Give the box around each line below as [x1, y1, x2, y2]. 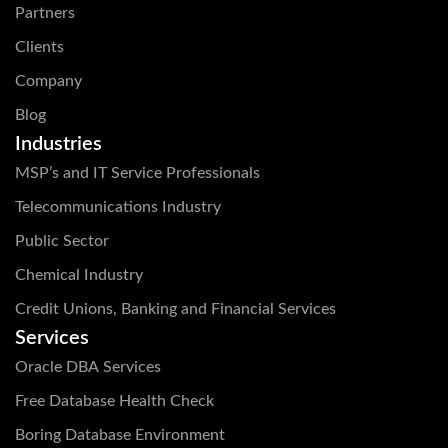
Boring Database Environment [15, 427, 225, 444]
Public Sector [15, 233, 109, 250]
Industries [15, 134, 102, 155]
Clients [15, 39, 64, 56]
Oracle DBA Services [15, 359, 161, 376]
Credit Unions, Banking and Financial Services [15, 301, 336, 318]
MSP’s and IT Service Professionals [15, 165, 260, 182]
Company [15, 73, 82, 90]
